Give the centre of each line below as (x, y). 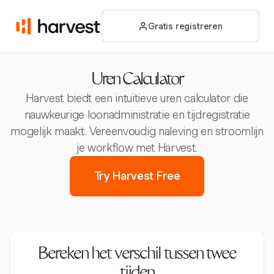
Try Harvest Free (137, 176)
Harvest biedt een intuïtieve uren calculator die (137, 98)
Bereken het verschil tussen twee (137, 255)
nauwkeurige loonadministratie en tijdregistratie (137, 115)
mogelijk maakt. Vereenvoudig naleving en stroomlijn (137, 131)
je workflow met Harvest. (137, 148)
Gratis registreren (185, 26)
